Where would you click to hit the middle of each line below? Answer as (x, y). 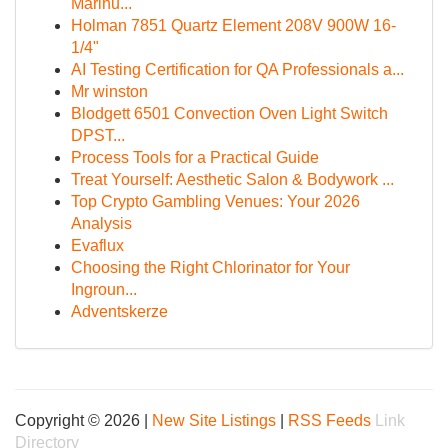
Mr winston (109, 91)
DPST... (98, 135)
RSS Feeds (329, 420)
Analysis (101, 223)
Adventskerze (119, 311)
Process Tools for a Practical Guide (195, 157)
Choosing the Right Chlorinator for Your (210, 267)
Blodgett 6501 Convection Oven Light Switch (229, 113)
